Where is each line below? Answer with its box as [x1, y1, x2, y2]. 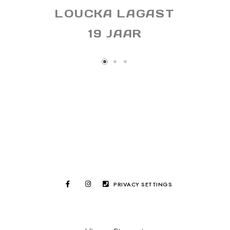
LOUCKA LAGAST [55, 7, 175, 21]
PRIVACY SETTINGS [113, 181, 172, 188]
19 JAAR [88, 27, 142, 41]
